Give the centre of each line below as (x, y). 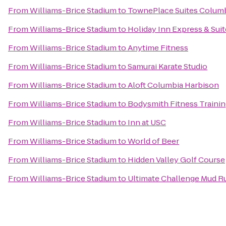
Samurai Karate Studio (167, 66)
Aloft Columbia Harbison (173, 85)
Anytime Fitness (158, 48)
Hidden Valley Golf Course (176, 160)
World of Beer (153, 141)
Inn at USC (147, 122)
